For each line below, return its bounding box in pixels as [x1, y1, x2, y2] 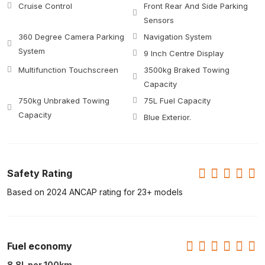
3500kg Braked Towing [144, 65, 230, 75]
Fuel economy [7, 240, 72, 253]
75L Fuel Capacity [144, 96, 211, 106]
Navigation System [144, 32, 212, 42]
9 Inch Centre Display [144, 49, 224, 59]
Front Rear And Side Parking [144, 1, 248, 11]
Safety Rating [7, 167, 72, 180]
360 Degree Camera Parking [18, 32, 124, 42]
